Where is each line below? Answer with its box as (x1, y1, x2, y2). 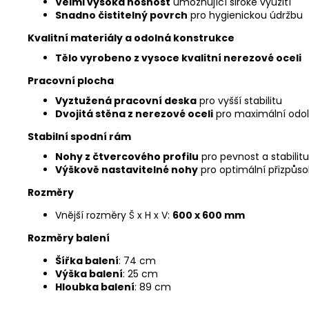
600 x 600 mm (172, 208, 245, 222)
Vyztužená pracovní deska (55, 94, 197, 108)
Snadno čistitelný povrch (55, 8, 188, 22)
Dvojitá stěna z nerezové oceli (55, 107, 213, 121)
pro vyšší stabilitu (197, 94, 282, 108)
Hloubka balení (55, 280, 134, 294)
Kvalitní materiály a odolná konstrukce (28, 31, 235, 45)
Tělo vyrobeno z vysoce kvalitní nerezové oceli (55, 51, 301, 65)
